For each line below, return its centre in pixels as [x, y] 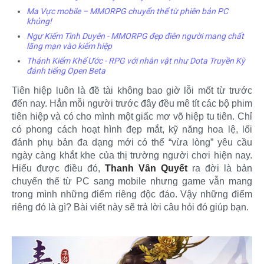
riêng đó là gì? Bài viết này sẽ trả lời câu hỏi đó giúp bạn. [130, 207]
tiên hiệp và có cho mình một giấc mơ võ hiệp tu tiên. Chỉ [132, 116]
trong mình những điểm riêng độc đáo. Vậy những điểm [132, 194]
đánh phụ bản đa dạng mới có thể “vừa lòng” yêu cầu [132, 142]
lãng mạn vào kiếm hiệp [69, 46]
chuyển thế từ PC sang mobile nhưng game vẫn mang [132, 181]
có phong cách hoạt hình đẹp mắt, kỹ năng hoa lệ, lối [132, 129]
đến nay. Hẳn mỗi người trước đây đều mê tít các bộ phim [132, 103]
